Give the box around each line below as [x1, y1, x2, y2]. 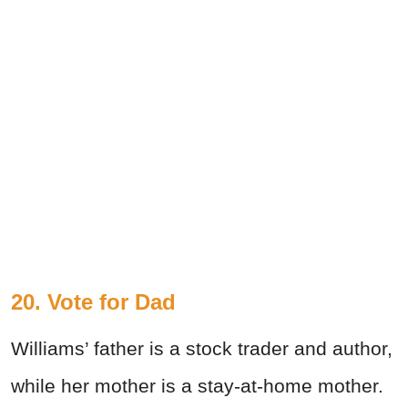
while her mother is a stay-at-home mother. [11, 375, 383, 397]
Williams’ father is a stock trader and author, [11, 338, 393, 360]
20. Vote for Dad [11, 290, 176, 315]
